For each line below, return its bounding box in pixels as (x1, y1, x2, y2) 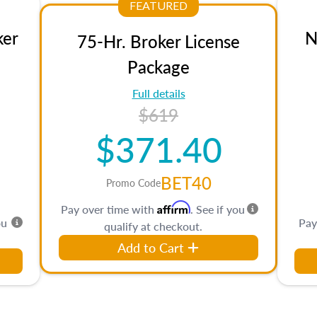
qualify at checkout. (103, 218, 202, 234)
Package (127, 54, 190, 79)
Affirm (157, 200, 190, 214)
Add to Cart (117, 238, 184, 256)
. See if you (190, 201, 245, 217)
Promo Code (105, 175, 161, 190)
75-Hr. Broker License (77, 29, 240, 53)
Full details (132, 85, 185, 101)
